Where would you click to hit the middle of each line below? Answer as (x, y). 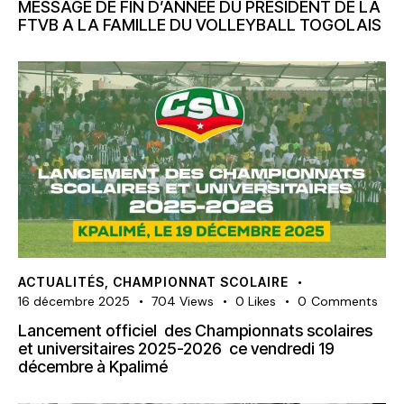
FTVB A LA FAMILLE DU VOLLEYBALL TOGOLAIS (200, 25)
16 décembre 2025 (74, 302)
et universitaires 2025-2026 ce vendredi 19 (176, 349)
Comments (344, 302)
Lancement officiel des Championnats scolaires (195, 331)
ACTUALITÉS (61, 282)
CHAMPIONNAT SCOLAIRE (201, 282)
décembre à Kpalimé (93, 367)
